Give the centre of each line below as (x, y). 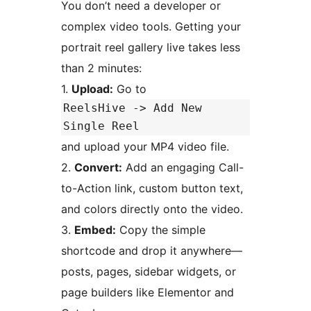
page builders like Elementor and (148, 293)
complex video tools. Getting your (151, 27)
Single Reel (101, 126)
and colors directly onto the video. (152, 209)
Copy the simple (161, 230)
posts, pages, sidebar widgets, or (149, 272)
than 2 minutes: (101, 68)
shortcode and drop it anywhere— (152, 251)
